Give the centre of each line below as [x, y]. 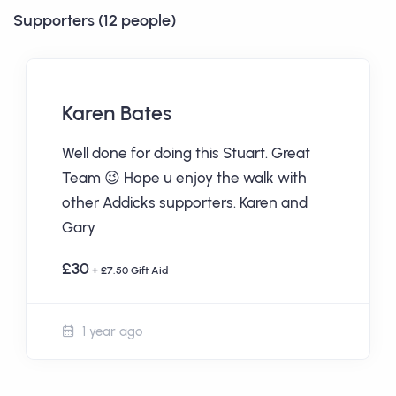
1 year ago [110, 331]
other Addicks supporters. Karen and [185, 202]
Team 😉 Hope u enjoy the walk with [184, 177]
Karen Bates [117, 113]
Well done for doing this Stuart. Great [186, 152]
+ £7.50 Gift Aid [129, 270]
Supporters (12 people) [95, 20]
